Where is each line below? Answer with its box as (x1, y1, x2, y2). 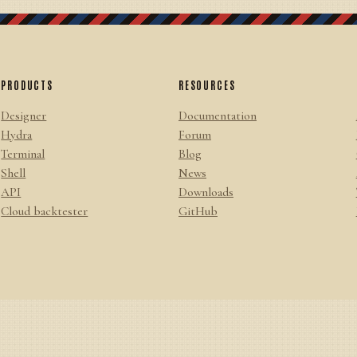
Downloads (178, 185, 233, 199)
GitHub (178, 204, 218, 218)
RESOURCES (178, 78, 236, 92)
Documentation (178, 108, 257, 123)
